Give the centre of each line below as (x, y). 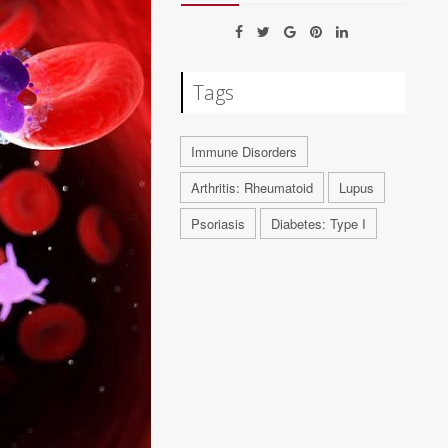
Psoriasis (218, 223)
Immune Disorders (244, 151)
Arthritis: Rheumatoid (252, 187)
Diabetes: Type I (319, 223)
